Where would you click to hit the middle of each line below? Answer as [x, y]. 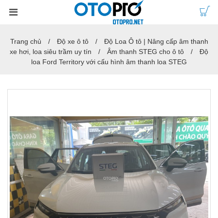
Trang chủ [26, 41]
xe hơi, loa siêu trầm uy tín [51, 52]
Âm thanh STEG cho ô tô [145, 52]
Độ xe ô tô [73, 41]
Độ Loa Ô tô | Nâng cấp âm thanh [156, 41]
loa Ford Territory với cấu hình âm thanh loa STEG [109, 62]
